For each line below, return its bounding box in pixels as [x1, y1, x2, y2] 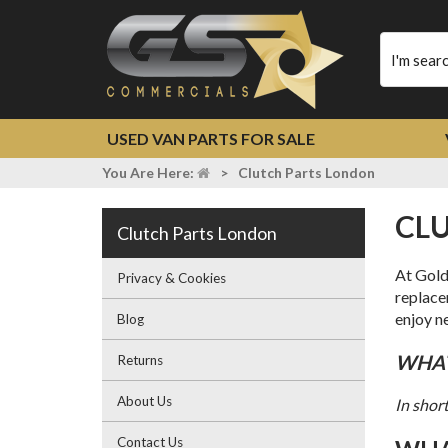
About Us [117, 393, 172, 409]
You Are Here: [102, 164, 197, 181]
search [378, 70, 418, 86]
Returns [117, 352, 163, 368]
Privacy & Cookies [117, 270, 226, 286]
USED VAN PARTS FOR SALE [107, 129, 315, 148]
